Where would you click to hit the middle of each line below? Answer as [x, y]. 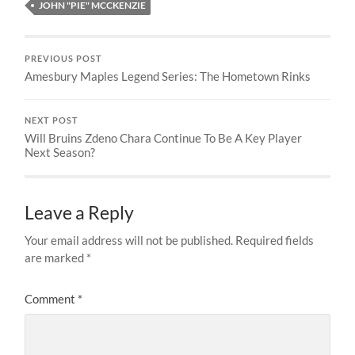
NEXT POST [52, 121]
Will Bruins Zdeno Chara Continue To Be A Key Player [164, 138]
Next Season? [60, 153]
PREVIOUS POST [64, 59]
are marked [56, 258]
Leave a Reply [80, 213]
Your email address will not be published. [129, 240]
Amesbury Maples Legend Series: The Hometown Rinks [168, 76]
